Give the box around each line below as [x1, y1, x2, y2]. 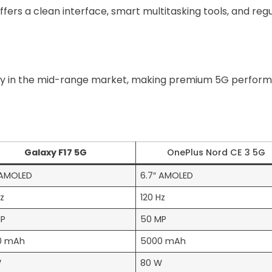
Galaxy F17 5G [24, 146, 87, 159]
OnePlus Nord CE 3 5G [167, 146, 265, 159]
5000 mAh [140, 235, 186, 248]
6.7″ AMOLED [140, 169, 194, 182]
